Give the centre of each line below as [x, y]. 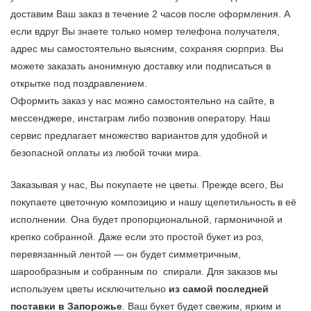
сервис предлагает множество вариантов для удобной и [139, 136]
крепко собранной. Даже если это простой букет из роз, [137, 236]
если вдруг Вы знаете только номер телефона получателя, [145, 32]
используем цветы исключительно [90, 288]
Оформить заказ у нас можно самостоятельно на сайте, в [142, 101]
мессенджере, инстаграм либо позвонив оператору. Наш [140, 118]
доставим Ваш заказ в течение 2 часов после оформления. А [150, 14]
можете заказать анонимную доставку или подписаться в [141, 66]
